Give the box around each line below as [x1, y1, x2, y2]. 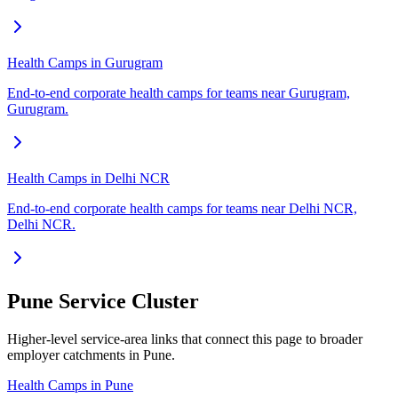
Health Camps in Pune [7, 377, 133, 393]
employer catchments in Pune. [7, 346, 175, 362]
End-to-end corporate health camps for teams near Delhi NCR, [7, 201, 357, 217]
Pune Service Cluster [7, 290, 199, 314]
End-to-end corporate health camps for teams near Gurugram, [7, 85, 350, 101]
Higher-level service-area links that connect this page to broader [7, 330, 362, 346]
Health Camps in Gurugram [7, 55, 163, 71]
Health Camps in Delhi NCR [7, 171, 170, 187]
